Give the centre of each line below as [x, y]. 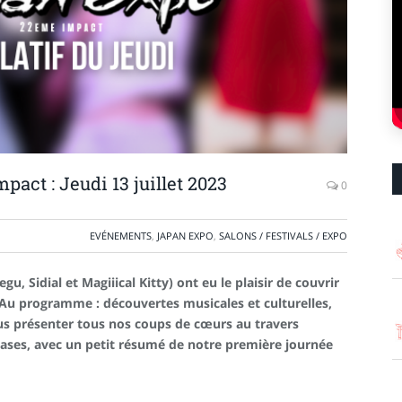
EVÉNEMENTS [121, 236]
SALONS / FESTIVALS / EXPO [283, 236]
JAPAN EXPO [185, 236]
